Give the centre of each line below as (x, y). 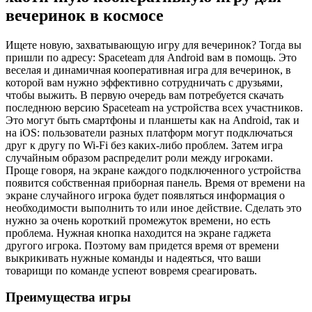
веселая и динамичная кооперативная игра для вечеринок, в (148, 70)
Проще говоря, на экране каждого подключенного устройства (153, 170)
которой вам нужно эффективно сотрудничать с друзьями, (144, 82)
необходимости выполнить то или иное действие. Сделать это (154, 208)
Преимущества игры (68, 297)
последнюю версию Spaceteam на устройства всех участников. (154, 107)
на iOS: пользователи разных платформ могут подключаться (149, 132)
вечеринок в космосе (85, 15)
